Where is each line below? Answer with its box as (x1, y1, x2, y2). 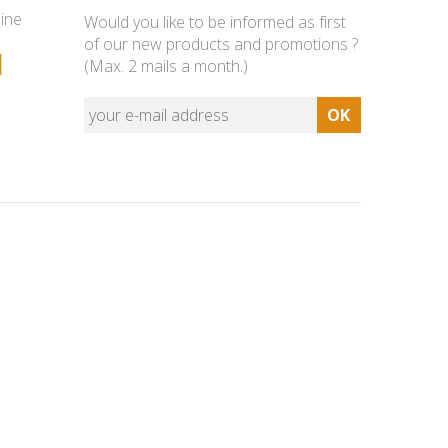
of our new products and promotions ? (83, 33, 358, 56)
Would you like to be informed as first (83, 11, 346, 34)
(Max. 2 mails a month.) (83, 55, 248, 78)
